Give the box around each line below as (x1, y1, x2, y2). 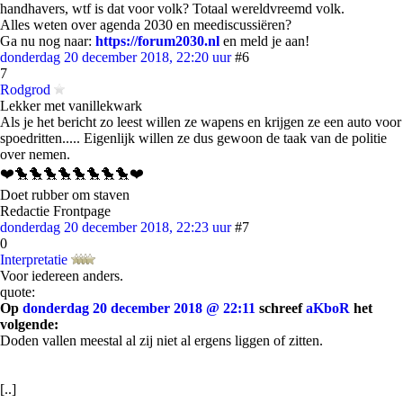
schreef (255, 300, 306, 316)
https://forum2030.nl (95, 33, 219, 49)
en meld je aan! (223, 33, 309, 49)
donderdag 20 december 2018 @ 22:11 (22, 300, 255, 316)
